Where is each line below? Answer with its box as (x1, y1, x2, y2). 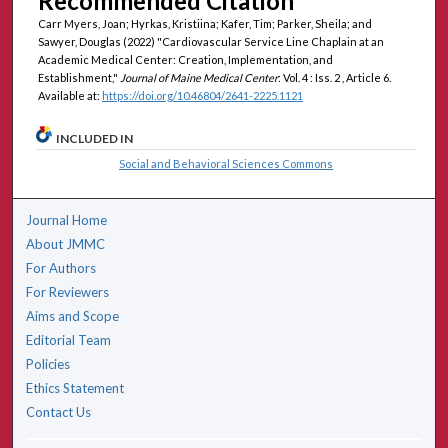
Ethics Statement (26, 379, 125, 396)
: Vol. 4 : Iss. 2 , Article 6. (277, 71, 391, 85)
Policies (26, 355, 71, 372)
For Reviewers (26, 283, 110, 300)
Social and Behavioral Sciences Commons (119, 156, 334, 170)
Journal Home (26, 211, 108, 228)
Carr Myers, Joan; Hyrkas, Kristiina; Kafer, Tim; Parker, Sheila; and (37, 17, 372, 31)
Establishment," (37, 71, 120, 85)
